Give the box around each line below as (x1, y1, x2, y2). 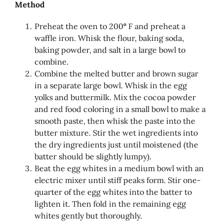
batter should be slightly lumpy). (35, 151, 151, 161)
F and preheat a (126, 21, 185, 31)
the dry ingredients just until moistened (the (35, 139, 198, 149)
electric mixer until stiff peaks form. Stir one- (35, 175, 201, 185)
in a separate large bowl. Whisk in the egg (35, 80, 192, 90)
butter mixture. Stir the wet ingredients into (35, 127, 198, 138)
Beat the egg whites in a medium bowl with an (35, 163, 204, 173)
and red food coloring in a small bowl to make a (35, 104, 206, 114)
